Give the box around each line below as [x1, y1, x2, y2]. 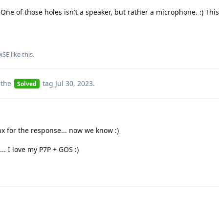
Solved [17, 79, 37, 88]
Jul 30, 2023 [55, 78, 93, 88]
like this [9, 49, 33, 59]
